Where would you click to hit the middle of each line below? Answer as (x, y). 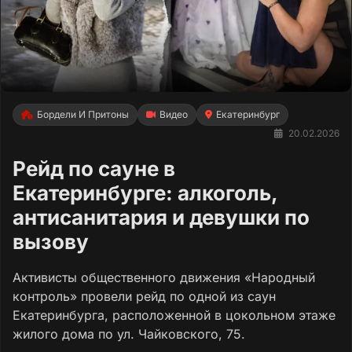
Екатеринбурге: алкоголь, (145, 192)
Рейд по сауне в (94, 168)
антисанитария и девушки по (161, 217)
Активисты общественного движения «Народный (164, 277)
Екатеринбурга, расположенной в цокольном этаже (174, 315)
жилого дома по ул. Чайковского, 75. (129, 334)
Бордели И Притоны (83, 114)
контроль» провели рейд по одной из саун (144, 296)
